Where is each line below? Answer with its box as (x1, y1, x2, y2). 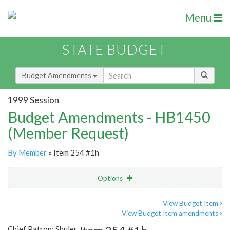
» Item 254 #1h (47, 148, 99, 158)
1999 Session (8, 94, 59, 105)
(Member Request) (8, 124, 129, 142)
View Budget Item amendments (122, 209, 220, 218)
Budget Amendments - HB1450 (8, 108, 210, 126)
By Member (8, 148, 47, 158)
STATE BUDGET (62, 41, 166, 59)
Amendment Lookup (10, 216, 75, 225)
